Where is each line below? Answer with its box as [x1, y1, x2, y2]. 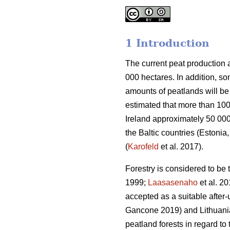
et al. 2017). [159, 142, 203, 151]
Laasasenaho [148, 178, 198, 187]
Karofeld [128, 142, 159, 151]
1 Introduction [125, 37, 209, 50]
